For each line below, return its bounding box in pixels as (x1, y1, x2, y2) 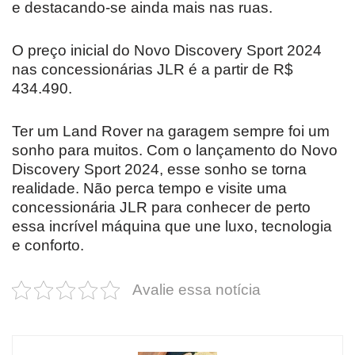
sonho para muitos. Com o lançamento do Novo (12, 141, 338, 158)
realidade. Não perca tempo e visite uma (12, 179, 287, 197)
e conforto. (12, 236, 84, 254)
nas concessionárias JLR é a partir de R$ (12, 60, 293, 78)
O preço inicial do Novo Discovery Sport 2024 (12, 41, 322, 59)
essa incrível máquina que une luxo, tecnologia (12, 217, 332, 235)
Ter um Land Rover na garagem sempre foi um (12, 122, 330, 139)
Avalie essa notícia (132, 281, 261, 298)
